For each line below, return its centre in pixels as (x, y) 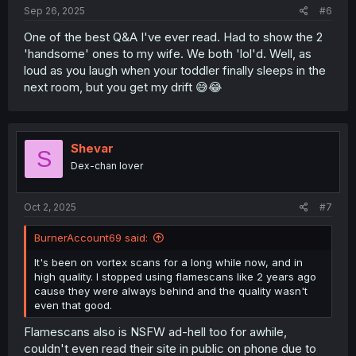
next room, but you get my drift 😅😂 (123, 87)
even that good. (73, 305)
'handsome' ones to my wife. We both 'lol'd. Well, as (168, 54)
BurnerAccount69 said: (91, 237)
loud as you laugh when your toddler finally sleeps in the (175, 71)
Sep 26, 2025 (54, 11)
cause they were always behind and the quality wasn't (171, 290)
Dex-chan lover (107, 166)
